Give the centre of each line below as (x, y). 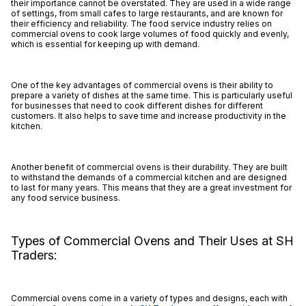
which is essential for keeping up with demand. (105, 44)
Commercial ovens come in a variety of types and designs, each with (149, 298)
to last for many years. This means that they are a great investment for (151, 188)
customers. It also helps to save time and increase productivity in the (148, 116)
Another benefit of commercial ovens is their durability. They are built (149, 167)
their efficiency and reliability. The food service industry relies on (141, 24)
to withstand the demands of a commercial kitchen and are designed (149, 178)
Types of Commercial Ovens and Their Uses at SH (152, 241)
